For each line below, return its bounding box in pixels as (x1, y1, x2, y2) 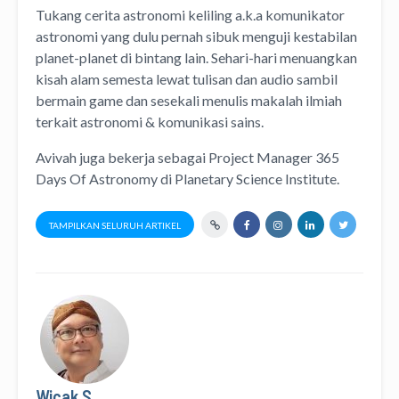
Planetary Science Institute (175, 169, 337, 187)
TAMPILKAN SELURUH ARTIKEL (49, 220, 181, 231)
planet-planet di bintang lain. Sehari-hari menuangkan (36, 48, 357, 66)
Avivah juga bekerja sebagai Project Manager (36, 148, 315, 166)
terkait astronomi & (36, 112, 158, 130)
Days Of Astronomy (36, 169, 158, 187)
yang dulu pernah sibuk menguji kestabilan (98, 27, 357, 45)
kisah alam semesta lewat (36, 69, 192, 87)
